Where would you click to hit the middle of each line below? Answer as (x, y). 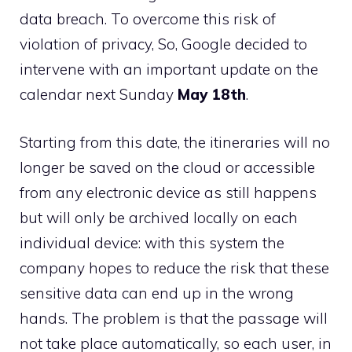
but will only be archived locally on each (159, 217)
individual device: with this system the (152, 242)
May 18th (212, 94)
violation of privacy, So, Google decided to (163, 44)
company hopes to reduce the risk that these (174, 268)
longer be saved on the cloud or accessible (167, 167)
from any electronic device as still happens (168, 192)
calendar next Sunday (99, 94)
